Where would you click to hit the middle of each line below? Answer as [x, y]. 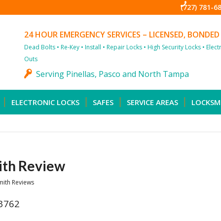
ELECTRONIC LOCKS [45, 102]
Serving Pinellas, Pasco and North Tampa [113, 74]
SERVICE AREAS [152, 102]
